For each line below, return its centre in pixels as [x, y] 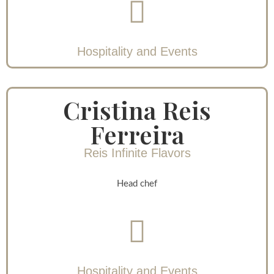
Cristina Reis [137, 110]
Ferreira [137, 135]
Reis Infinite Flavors [137, 153]
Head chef [137, 184]
